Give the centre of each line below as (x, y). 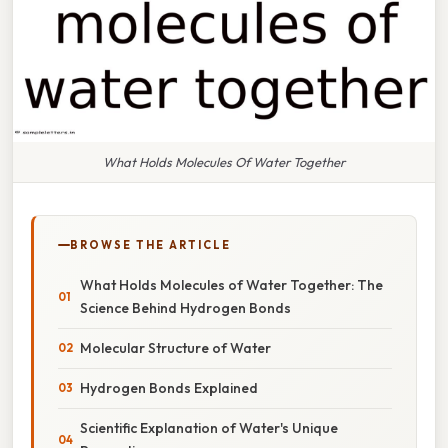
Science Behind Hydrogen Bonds (185, 307)
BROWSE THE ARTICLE (150, 244)
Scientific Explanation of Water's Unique (209, 427)
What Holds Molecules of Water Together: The (231, 284)
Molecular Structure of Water (175, 347)
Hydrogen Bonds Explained (169, 387)
